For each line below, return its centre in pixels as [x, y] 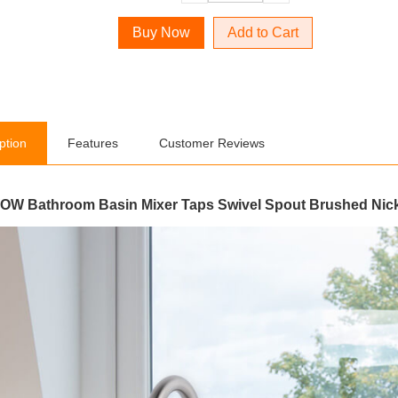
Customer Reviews [212, 143]
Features [93, 143]
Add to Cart [263, 32]
